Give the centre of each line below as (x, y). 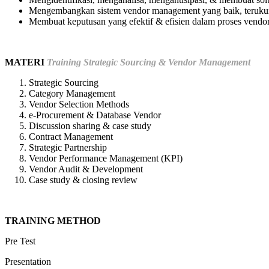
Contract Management (71, 136)
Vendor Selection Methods (79, 104)
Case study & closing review (83, 180)
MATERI (26, 62)
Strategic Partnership (68, 147)
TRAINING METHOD (53, 220)
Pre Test (20, 241)
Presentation (28, 261)
